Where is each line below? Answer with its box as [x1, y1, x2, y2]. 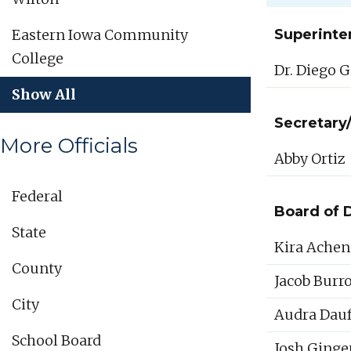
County [12, 259, 62, 278]
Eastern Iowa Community [12, 26, 188, 45]
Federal [12, 187, 63, 206]
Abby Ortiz [274, 150, 346, 168]
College [12, 49, 63, 68]
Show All [12, 85, 76, 104]
